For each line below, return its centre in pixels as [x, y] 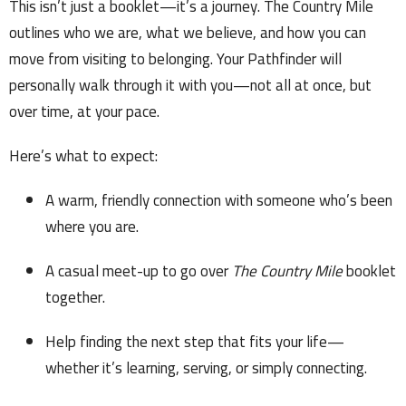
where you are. [92, 227]
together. [75, 298]
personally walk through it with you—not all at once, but [190, 86]
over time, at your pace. [84, 112]
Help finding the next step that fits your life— [195, 342]
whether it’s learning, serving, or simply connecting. [206, 368]
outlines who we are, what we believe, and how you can [188, 33]
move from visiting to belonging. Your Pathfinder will [175, 59]
